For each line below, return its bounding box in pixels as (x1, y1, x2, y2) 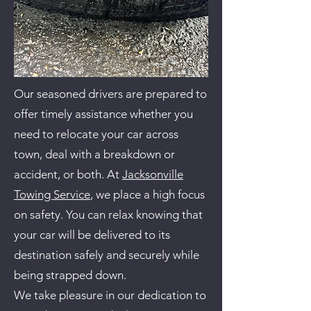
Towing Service (14, 187, 90, 201)
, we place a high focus (90, 187, 205, 201)
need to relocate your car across (14, 127, 178, 141)
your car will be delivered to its (14, 228, 170, 242)
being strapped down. (14, 268, 126, 282)
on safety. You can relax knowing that (14, 208, 203, 221)
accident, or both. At (14, 167, 122, 181)
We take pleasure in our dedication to (14, 288, 206, 302)
